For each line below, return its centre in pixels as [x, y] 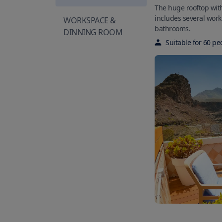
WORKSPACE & [90, 20]
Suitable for [184, 42]
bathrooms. [172, 28]
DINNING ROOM [93, 32]
